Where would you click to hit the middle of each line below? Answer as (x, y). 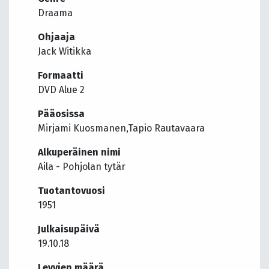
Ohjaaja (56, 37)
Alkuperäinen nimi (79, 153)
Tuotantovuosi (71, 191)
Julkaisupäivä (69, 229)
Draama (55, 13)
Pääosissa (61, 114)
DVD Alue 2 (61, 90)
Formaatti (61, 76)
